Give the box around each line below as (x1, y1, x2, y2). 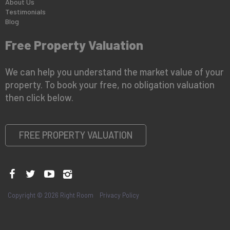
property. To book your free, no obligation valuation (5, 79, 215, 91)
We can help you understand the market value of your (5, 66, 224, 78)
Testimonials (5, 7, 46, 16)
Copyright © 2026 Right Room (8, 191, 100, 200)
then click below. (5, 92, 73, 104)
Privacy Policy (100, 191, 139, 200)
